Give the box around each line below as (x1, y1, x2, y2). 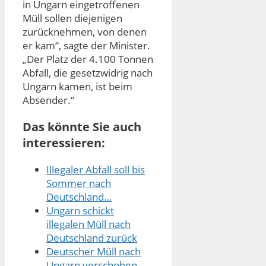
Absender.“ (23, 93, 74, 107)
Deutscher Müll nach (46, 245, 141, 259)
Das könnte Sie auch (23, 119, 141, 135)
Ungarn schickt (46, 204, 114, 218)
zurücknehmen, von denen (23, 25, 147, 39)
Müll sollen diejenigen (23, 11, 122, 26)
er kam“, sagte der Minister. (23, 39, 150, 53)
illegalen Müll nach (46, 217, 131, 232)
